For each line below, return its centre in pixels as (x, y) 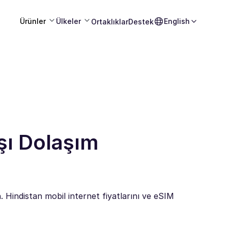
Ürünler (33, 21)
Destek (141, 21)
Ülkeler (68, 21)
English (177, 21)
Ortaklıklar (110, 21)
